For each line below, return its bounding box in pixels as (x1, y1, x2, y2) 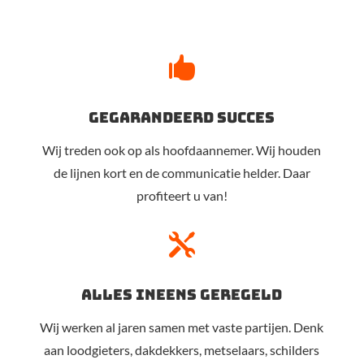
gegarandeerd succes (89, 108, 275, 128)
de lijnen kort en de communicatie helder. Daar (53, 165, 310, 181)
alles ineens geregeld (81, 285, 283, 305)
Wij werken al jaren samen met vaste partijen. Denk (40, 319, 324, 336)
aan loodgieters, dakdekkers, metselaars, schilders (44, 342, 320, 358)
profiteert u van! (136, 188, 227, 204)
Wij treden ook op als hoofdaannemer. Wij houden (42, 142, 322, 158)
